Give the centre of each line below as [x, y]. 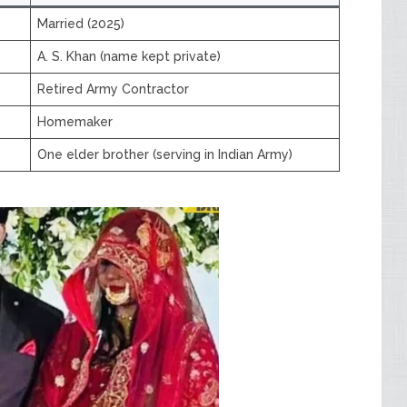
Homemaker [75, 122]
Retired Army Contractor [113, 89]
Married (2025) [81, 24]
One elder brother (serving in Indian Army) [165, 154]
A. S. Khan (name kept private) [129, 56]
